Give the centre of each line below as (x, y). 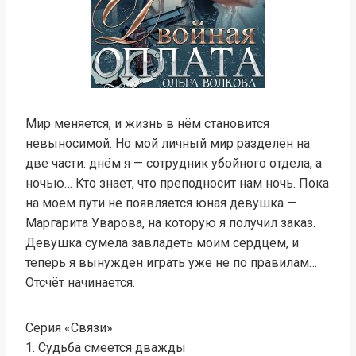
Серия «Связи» (69, 328)
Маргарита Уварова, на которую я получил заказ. (170, 223)
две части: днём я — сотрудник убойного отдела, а (174, 163)
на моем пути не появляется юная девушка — (161, 203)
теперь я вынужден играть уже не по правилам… (171, 263)
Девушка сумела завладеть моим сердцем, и (162, 243)
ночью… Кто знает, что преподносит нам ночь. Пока (177, 183)
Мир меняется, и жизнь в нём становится (147, 124)
